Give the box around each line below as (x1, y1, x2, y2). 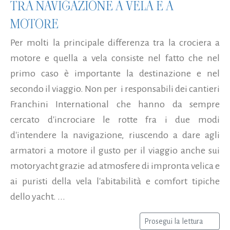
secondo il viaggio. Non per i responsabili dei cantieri (10, 83, 220, 94)
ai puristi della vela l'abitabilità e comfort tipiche (10, 176, 220, 186)
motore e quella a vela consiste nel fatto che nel (10, 52, 220, 63)
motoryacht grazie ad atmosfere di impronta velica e (10, 160, 220, 171)
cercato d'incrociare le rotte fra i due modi (10, 114, 220, 125)
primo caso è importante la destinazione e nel (10, 68, 220, 79)
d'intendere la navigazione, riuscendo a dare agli (10, 129, 220, 140)
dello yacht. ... (10, 191, 65, 202)
